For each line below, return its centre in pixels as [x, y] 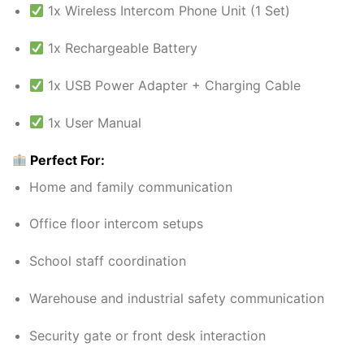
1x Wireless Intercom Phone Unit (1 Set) [167, 11]
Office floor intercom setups [116, 224]
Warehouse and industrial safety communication [176, 298]
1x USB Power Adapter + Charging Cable [173, 85]
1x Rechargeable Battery [121, 48]
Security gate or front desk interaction [147, 335]
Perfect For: [66, 160]
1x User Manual [93, 122]
